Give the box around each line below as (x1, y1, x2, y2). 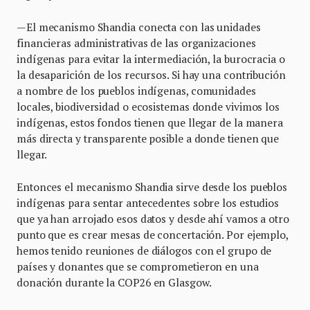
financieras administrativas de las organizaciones (17, 36, 256, 51)
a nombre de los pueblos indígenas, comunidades (17, 84, 256, 98)
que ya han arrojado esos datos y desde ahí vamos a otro (17, 212, 289, 226)
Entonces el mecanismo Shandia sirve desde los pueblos (17, 180, 288, 194)
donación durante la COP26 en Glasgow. (17, 275, 212, 290)
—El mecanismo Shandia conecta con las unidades (17, 20, 261, 35)
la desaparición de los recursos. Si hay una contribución (17, 68, 286, 82)
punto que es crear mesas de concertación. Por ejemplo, (17, 228, 288, 242)
